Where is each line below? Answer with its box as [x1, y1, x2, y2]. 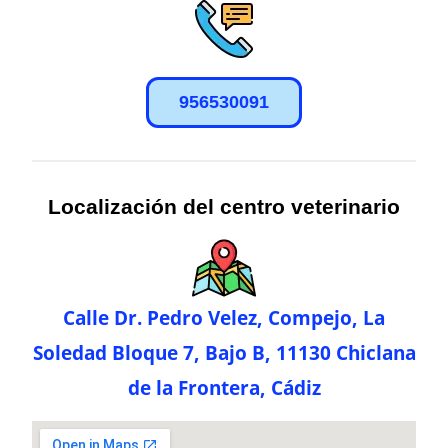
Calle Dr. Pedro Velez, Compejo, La [63, 305, 385, 331]
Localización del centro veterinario [48, 195, 400, 219]
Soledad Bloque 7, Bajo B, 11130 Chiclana [32, 340, 416, 366]
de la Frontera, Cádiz [127, 375, 321, 401]
